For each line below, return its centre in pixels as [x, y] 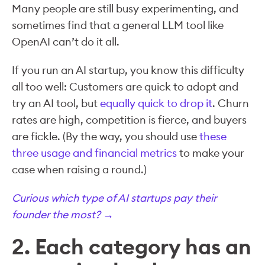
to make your [211, 153]
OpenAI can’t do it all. [66, 41]
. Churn [231, 103]
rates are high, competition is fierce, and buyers [129, 119]
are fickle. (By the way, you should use [106, 136]
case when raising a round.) [79, 169]
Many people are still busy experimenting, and [125, 8]
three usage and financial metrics [94, 153]
